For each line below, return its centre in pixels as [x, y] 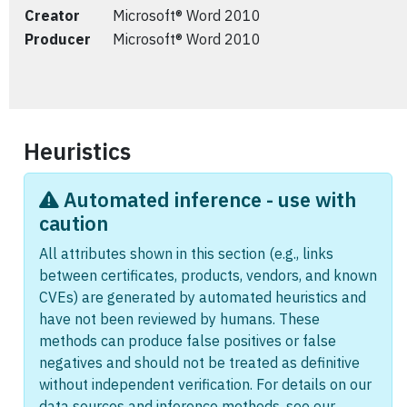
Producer [58, 39]
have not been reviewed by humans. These [179, 319]
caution [74, 223]
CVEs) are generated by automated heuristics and [203, 297]
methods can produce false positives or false [188, 341]
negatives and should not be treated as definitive [199, 362]
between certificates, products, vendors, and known [208, 275]
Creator [52, 15]
